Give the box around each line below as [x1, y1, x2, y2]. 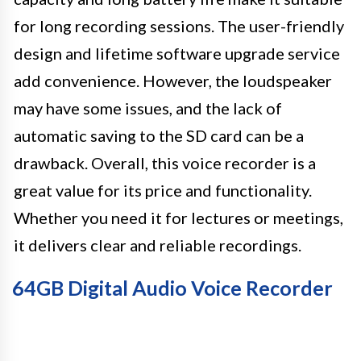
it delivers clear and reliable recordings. [14, 235, 301, 255]
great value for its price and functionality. [14, 180, 312, 200]
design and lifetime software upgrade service [14, 44, 340, 63]
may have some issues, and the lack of [14, 98, 282, 118]
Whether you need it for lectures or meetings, [14, 208, 343, 227]
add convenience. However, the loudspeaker [14, 71, 332, 90]
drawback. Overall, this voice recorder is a [14, 153, 316, 172]
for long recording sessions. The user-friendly [14, 16, 344, 35]
